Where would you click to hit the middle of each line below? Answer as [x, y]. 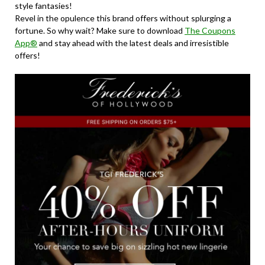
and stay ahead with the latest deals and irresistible [133, 43]
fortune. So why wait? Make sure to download [100, 31]
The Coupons [210, 31]
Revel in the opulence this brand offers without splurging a [123, 18]
